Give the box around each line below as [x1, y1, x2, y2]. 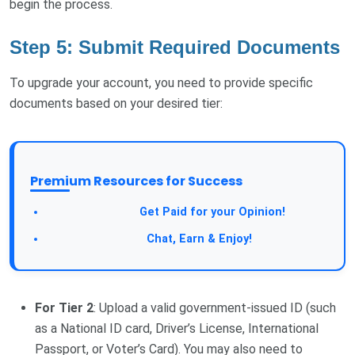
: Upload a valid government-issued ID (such [94, 300, 336, 315]
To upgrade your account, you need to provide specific [10, 74, 313, 90]
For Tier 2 [35, 300, 94, 315]
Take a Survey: [46, 204, 136, 219]
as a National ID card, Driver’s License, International [35, 320, 319, 336]
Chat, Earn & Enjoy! [143, 231, 252, 246]
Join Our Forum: [46, 231, 143, 246]
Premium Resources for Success [30, 171, 242, 190]
